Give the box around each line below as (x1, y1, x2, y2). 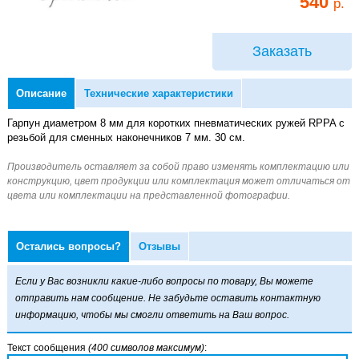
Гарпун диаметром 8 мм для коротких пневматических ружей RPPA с (6, 116, 345, 129)
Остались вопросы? (15, 240, 121, 252)
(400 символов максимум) (87, 341, 204, 353)
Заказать (252, 43, 313, 60)
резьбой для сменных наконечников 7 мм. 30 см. (6, 131, 245, 143)
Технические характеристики (83, 87, 233, 99)
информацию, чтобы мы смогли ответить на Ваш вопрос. (14, 309, 289, 321)
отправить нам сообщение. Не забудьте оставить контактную (14, 292, 321, 304)
